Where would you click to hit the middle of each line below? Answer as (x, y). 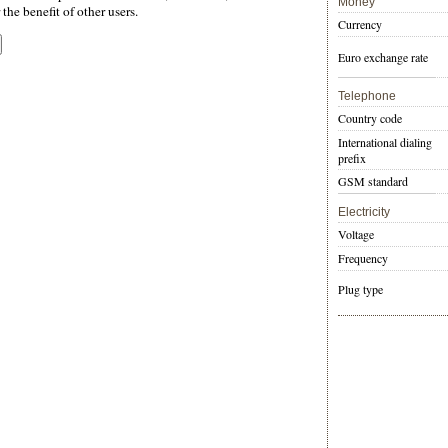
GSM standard (373, 181)
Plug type (360, 289)
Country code (370, 118)
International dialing (385, 142)
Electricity (364, 212)
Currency (360, 24)
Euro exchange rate (383, 57)
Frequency (363, 258)
